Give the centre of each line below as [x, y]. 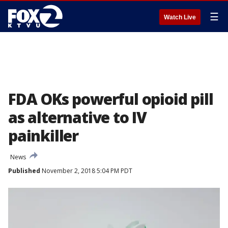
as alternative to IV [78, 117]
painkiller [44, 136]
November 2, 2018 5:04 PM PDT [86, 171]
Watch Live [180, 17]
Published [24, 171]
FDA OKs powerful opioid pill [111, 99]
